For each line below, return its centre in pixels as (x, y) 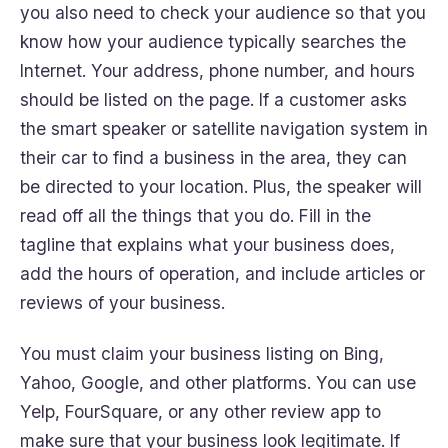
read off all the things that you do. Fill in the (195, 215)
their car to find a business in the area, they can (213, 157)
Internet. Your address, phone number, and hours (217, 70)
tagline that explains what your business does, (207, 244)
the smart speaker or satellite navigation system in (224, 128)
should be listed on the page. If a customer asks (213, 99)
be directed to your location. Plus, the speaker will (221, 186)
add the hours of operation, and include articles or (222, 273)
